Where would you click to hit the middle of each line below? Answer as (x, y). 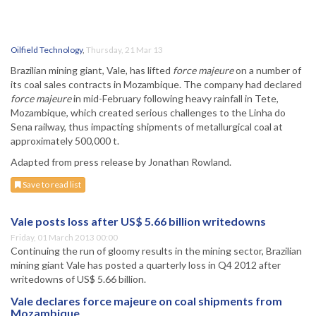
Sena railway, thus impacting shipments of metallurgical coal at (147, 127)
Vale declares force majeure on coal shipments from (146, 301)
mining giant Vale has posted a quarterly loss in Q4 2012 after (146, 265)
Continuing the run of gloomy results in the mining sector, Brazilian (156, 251)
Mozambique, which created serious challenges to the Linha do (148, 113)
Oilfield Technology (47, 50)
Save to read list (51, 185)
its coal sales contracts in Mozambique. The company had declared (156, 85)
